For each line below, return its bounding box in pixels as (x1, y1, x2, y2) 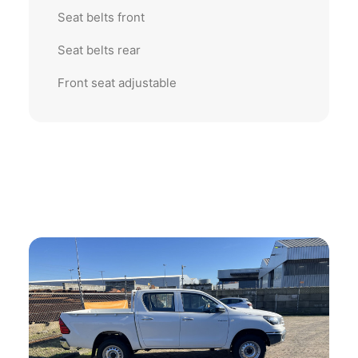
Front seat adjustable (58, 75, 177, 90)
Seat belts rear (58, 42, 141, 58)
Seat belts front (58, 10, 145, 25)
